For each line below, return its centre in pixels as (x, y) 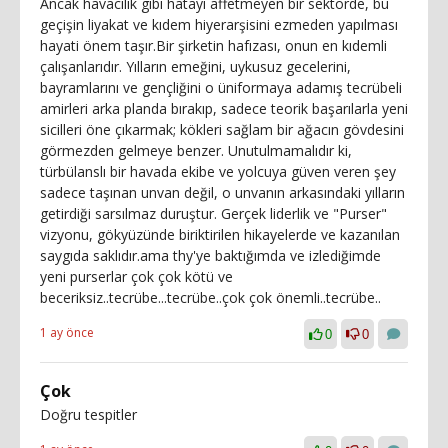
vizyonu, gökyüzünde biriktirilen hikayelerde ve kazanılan (220, 234)
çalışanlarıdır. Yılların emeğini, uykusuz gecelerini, (195, 66)
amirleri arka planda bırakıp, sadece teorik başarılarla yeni (224, 108)
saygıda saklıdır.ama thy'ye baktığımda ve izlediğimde (210, 255)
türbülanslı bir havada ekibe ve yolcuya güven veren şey (218, 171)
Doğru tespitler (88, 414)
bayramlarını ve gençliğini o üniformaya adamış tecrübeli (221, 87)
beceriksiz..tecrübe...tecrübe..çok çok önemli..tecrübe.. (210, 297)
